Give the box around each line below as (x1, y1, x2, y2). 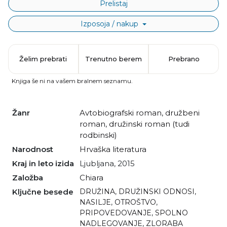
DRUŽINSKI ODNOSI (119, 186, 195, 196)
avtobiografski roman (85, 107, 162, 118)
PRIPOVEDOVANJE (80, 208, 152, 217)
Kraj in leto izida (18, 158, 74, 168)
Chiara (80, 172, 103, 182)
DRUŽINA (86, 186, 115, 196)
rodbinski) (80, 130, 117, 140)
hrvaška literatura (86, 144, 146, 154)
